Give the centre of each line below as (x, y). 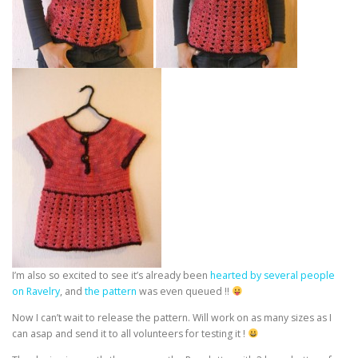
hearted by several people (272, 275)
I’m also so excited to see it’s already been (111, 275)
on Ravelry (36, 291)
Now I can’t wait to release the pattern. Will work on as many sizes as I (172, 318)
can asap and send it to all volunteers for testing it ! (130, 334)
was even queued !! (184, 291)
